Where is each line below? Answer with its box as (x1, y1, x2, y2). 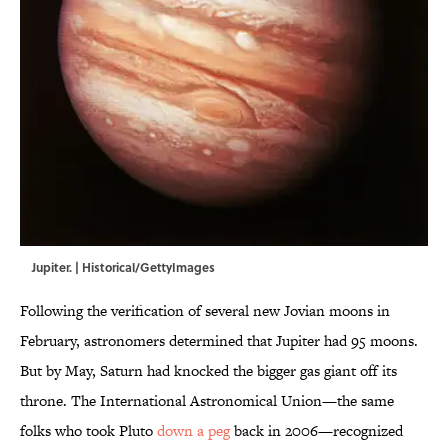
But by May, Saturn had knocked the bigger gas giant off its (20, 360, 397, 382)
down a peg (157, 420, 230, 442)
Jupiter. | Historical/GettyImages (32, 258, 215, 277)
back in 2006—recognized (230, 420, 403, 442)
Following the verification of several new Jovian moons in (20, 300, 390, 322)
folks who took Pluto (20, 420, 157, 442)
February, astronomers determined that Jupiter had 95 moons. (20, 330, 418, 352)
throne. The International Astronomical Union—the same (20, 390, 394, 412)
